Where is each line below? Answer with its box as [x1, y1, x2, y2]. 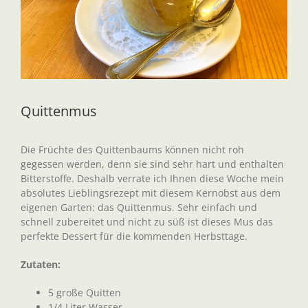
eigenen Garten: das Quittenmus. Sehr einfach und [21, 201, 257, 214]
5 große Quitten [48, 286, 121, 299]
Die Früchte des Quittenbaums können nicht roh [21, 143, 244, 156]
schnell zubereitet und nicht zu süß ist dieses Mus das [21, 215, 273, 228]
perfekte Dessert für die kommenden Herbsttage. [21, 230, 247, 243]
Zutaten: [21, 258, 63, 271]
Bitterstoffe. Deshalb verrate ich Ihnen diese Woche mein [21, 172, 284, 185]
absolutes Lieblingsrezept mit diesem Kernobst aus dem [21, 186, 280, 199]
